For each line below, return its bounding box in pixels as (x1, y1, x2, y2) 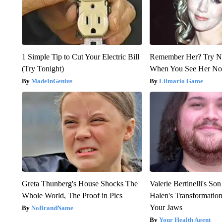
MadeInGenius (31, 77, 72, 85)
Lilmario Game (159, 77, 204, 85)
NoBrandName (31, 204, 73, 212)
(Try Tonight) (21, 64, 64, 73)
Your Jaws (150, 203, 183, 212)
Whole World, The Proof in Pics (21, 191, 122, 200)
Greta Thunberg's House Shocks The (21, 179, 138, 188)
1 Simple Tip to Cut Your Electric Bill (21, 52, 139, 61)
